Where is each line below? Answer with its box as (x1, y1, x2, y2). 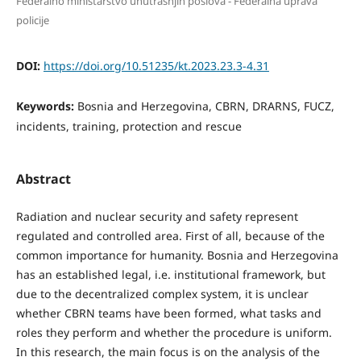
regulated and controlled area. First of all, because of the (15, 228, 325, 243)
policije (15, 12, 49, 27)
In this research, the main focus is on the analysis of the (15, 344, 320, 359)
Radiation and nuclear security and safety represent (15, 209, 298, 224)
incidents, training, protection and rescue (15, 118, 242, 134)
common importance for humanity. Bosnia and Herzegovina (15, 247, 338, 263)
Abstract (15, 169, 71, 188)
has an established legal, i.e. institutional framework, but (15, 267, 326, 282)
